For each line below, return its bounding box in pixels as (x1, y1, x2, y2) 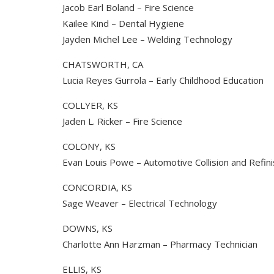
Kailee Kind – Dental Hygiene (62, 17, 184, 29)
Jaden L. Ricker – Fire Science (62, 115, 182, 127)
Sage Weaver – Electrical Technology (62, 197, 217, 209)
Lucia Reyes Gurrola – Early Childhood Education (62, 74, 264, 86)
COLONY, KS (62, 140, 116, 152)
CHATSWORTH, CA (62, 58, 143, 70)
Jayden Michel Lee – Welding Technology (62, 33, 232, 45)
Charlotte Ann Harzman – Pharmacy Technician (62, 238, 257, 250)
